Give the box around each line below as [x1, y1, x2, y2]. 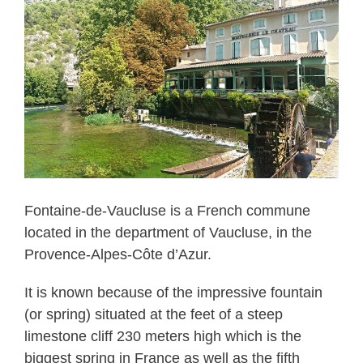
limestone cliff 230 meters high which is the [24, 328, 301, 344]
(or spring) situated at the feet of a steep [24, 306, 283, 322]
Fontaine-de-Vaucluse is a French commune [24, 203, 310, 219]
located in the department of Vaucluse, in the [24, 224, 312, 241]
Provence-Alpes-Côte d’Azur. [24, 246, 211, 263]
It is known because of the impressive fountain [24, 284, 322, 301]
